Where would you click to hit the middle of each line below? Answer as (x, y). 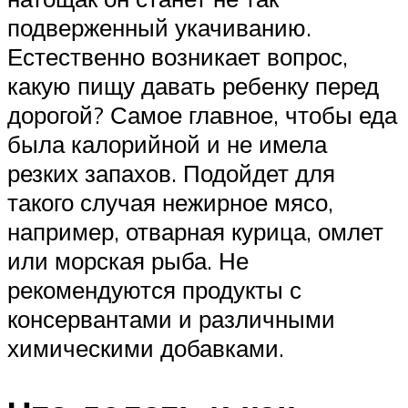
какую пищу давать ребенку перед (193, 85)
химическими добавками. (146, 347)
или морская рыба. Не (128, 260)
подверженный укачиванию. (159, 27)
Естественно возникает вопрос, (178, 56)
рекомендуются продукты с (154, 289)
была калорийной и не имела (167, 143)
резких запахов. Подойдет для (171, 173)
